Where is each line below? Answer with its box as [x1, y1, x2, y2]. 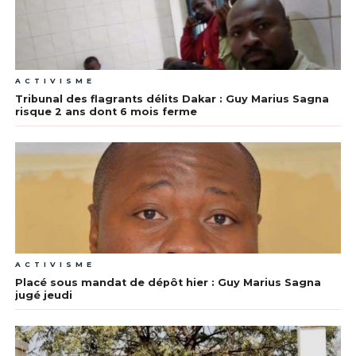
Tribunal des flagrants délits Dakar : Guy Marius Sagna [14, 93, 329, 106]
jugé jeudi [14, 289, 72, 302]
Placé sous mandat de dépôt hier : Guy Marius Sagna [14, 277, 321, 289]
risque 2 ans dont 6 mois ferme [14, 106, 197, 118]
